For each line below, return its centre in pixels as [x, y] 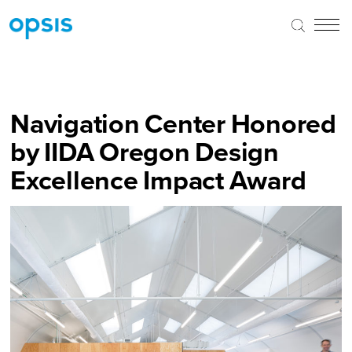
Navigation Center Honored [173, 123]
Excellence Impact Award [158, 180]
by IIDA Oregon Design [145, 151]
